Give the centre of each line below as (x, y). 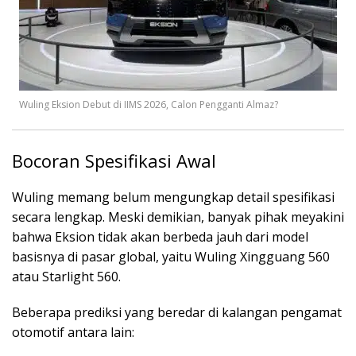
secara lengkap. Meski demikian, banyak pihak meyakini (178, 217)
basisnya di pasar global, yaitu (103, 256)
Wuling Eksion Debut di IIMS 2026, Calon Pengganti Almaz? (149, 104)
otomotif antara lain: (73, 332)
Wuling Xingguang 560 (262, 256)
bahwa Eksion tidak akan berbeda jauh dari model (160, 236)
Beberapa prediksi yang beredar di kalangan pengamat (177, 312)
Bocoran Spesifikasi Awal (114, 160)
